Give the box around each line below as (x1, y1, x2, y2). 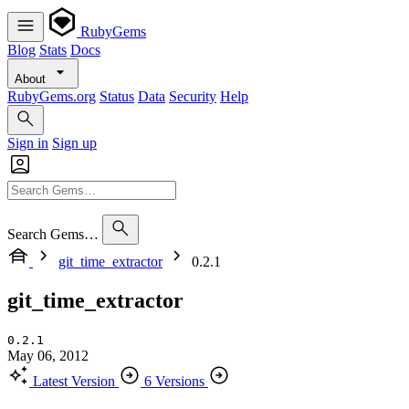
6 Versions (144, 372, 204, 389)
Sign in (7, 135, 48, 151)
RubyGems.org (7, 89, 96, 104)
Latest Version (33, 372, 115, 389)
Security (169, 89, 216, 104)
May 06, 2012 (7, 347, 89, 363)
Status (100, 89, 134, 104)
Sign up (52, 135, 97, 151)
